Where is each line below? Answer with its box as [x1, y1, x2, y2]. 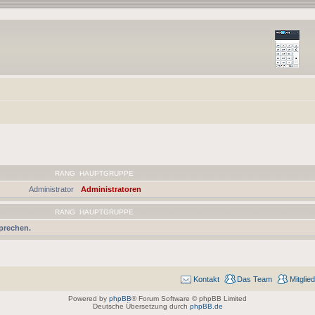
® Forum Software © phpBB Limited [131, 294, 247, 302]
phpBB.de [189, 302, 223, 310]
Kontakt [193, 274, 219, 283]
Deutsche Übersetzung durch [92, 302, 190, 310]
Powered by [68, 294, 109, 302]
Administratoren [81, 184, 141, 193]
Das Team [237, 274, 272, 283]
